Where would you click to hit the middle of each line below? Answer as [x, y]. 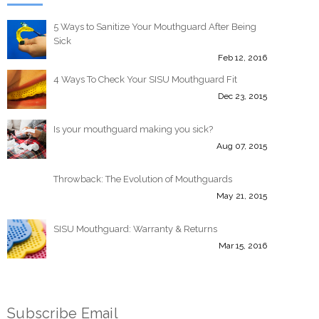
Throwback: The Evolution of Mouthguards [143, 179]
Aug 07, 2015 [241, 146]
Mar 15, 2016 [242, 246]
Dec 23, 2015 [242, 96]
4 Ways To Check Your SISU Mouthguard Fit [145, 80]
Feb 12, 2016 [242, 58]
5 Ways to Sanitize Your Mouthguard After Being [155, 27]
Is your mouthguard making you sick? [133, 130]
